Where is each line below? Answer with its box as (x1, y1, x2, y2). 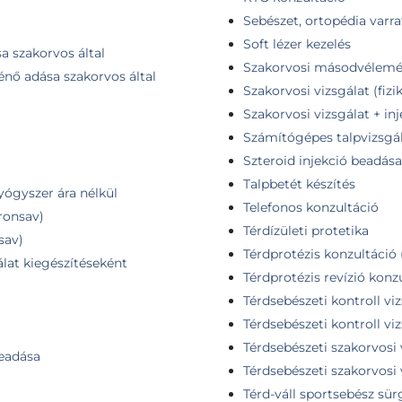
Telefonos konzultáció (243, 199, 379, 215)
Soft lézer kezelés (243, 36, 351, 52)
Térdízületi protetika (243, 223, 369, 239)
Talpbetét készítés (243, 176, 355, 192)
